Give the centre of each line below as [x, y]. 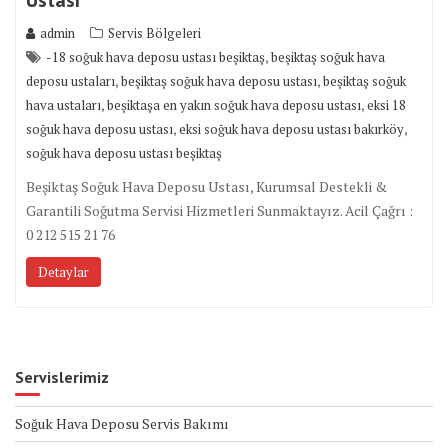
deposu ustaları [70, 80]
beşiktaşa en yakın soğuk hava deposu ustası [234, 104]
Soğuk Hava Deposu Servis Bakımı [122, 423]
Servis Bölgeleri [154, 32]
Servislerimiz [62, 376]
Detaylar [63, 271]
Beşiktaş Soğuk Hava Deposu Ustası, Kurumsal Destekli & [206, 186]
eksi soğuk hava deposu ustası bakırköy [291, 128]
